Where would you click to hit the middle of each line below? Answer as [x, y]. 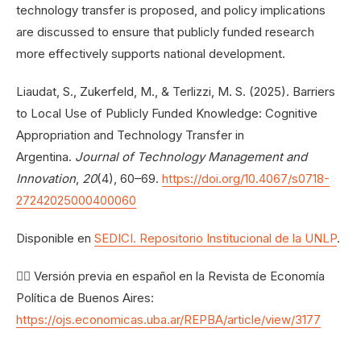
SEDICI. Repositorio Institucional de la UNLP [216, 239]
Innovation [46, 179]
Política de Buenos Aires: [85, 298]
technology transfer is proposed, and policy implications [171, 10]
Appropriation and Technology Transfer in [130, 135]
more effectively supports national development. [151, 54]
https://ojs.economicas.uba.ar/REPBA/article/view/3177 [168, 320]
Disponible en [55, 239]
